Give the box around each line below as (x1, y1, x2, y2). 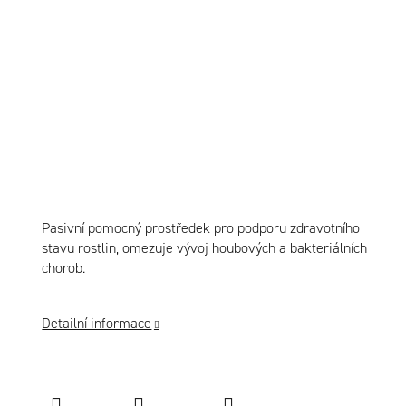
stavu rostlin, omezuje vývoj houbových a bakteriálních (42, 237, 368, 257)
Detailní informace (42, 313, 152, 333)
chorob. (42, 257, 86, 277)
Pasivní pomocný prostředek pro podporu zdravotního (42, 217, 361, 237)
